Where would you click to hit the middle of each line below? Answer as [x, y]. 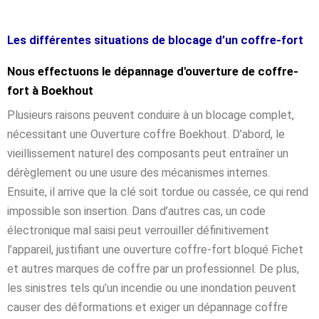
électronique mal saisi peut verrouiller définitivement [138, 230]
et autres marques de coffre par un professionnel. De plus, [153, 268]
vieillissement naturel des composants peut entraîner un [148, 153]
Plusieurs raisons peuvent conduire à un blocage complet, [151, 115]
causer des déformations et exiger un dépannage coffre [147, 307]
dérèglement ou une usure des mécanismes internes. [138, 172]
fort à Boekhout [50, 90]
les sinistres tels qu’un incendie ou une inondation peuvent [152, 288]
